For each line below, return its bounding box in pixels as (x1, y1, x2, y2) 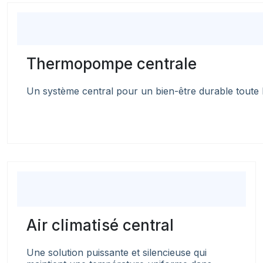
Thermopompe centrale (26, 55, 197, 73)
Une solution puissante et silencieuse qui (26, 246, 207, 258)
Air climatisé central (26, 215, 174, 234)
